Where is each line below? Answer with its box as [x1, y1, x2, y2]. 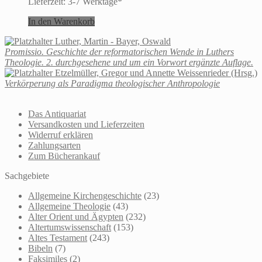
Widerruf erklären [28, 129, 93, 140]
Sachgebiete [5, 170, 49, 181]
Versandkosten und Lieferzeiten [28, 119, 144, 129]
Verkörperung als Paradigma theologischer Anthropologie [5, 78, 220, 88]
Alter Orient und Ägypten [28, 211, 123, 222]
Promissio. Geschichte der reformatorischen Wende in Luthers [5, 46, 234, 57]
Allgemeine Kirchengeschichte [28, 190, 142, 201]
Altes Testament [28, 232, 87, 243]
